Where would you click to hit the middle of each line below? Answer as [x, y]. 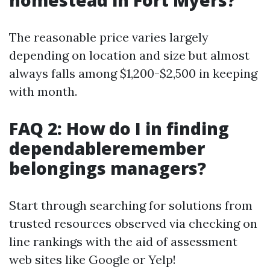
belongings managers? [108, 168]
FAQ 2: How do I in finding [119, 128]
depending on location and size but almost [129, 55]
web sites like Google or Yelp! [93, 259]
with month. [43, 91]
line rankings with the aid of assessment [123, 241]
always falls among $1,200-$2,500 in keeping [133, 73]
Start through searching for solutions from [131, 205]
